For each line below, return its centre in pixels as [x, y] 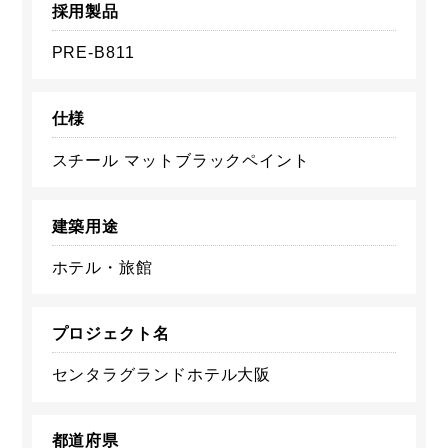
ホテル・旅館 [102, 267]
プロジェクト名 [110, 334]
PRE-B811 [93, 53]
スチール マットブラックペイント [180, 160]
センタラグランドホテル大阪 [161, 375]
